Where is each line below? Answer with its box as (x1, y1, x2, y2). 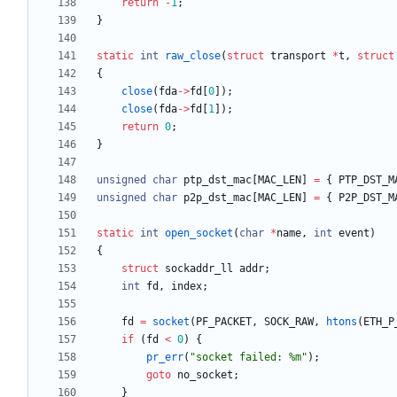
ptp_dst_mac (183, 174, 252, 187)
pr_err (146, 351, 183, 364)
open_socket (165, 227, 233, 240)
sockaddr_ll (165, 262, 233, 276)
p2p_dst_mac (183, 191, 252, 205)
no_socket (177, 369, 233, 382)
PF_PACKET (196, 315, 252, 329)
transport (270, 50, 326, 63)
